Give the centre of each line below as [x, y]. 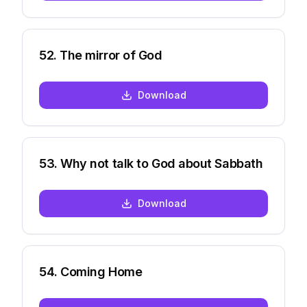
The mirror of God [111, 55]
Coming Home [101, 272]
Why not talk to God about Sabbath [162, 163]
